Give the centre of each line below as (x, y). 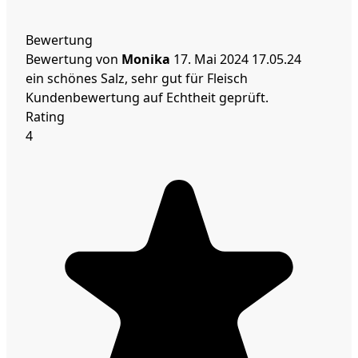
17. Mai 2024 (213, 59)
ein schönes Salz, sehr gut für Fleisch (137, 78)
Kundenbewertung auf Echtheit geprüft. (147, 97)
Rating (45, 116)
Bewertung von (72, 59)
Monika (146, 59)
